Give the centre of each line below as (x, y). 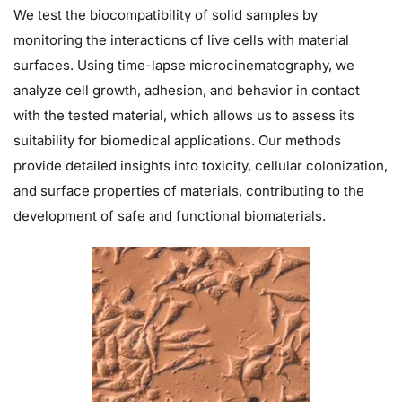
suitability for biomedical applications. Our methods (177, 141)
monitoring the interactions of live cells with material (181, 40)
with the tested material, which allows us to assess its (184, 116)
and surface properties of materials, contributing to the (189, 191)
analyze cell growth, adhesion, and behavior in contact (187, 91)
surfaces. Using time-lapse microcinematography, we (184, 66)
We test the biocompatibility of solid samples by (166, 15)
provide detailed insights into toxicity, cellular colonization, (201, 166)
